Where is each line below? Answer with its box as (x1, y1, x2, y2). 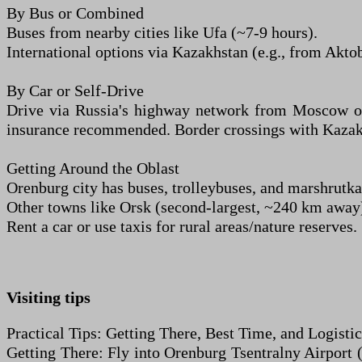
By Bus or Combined (6, 4, 144, 22)
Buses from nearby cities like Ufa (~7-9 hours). (6, 23, 318, 41)
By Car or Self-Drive (6, 82, 144, 99)
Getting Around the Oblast (6, 159, 179, 177)
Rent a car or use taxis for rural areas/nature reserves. (6, 217, 357, 235)
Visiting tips (6, 288, 90, 306)
